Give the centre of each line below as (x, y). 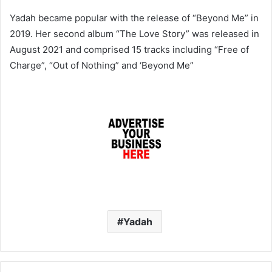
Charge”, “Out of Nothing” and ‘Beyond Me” (102, 65)
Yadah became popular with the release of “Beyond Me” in (134, 18)
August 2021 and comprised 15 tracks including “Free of (129, 49)
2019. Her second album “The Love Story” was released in (134, 33)
